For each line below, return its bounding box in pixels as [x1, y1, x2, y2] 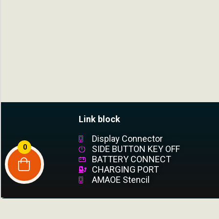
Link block [78, 114, 120, 124]
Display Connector [92, 133, 163, 144]
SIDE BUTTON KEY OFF [92, 144, 180, 154]
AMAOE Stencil [92, 175, 150, 185]
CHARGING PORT [92, 164, 159, 175]
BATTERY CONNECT [92, 154, 171, 164]
